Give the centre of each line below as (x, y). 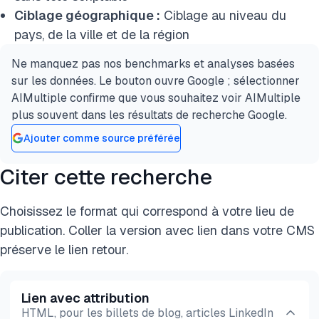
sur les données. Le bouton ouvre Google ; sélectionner (156, 81)
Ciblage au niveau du (223, 15)
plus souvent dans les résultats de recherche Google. (149, 115)
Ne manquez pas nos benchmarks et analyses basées (153, 64)
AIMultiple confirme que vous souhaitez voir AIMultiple (156, 98)
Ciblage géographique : (87, 15)
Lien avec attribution (85, 298)
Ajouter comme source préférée (102, 138)
